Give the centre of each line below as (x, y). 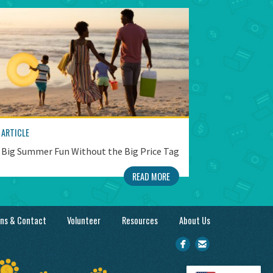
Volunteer (84, 220)
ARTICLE (15, 133)
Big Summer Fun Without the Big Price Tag (90, 151)
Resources (140, 220)
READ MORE (151, 176)
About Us (194, 220)
